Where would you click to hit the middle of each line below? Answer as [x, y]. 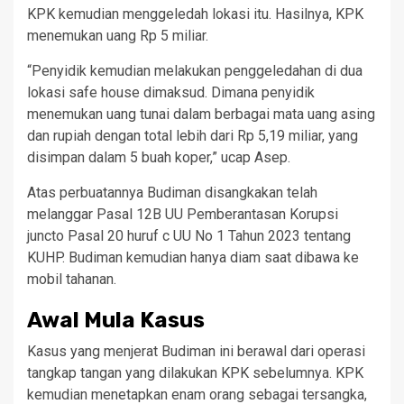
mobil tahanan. [72, 279]
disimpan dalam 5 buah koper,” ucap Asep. [159, 157]
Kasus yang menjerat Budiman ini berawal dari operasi [196, 351]
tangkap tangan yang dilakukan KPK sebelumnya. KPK [195, 372]
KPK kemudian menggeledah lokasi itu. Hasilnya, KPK [195, 14]
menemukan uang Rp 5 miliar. [118, 35]
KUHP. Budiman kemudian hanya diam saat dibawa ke [193, 257]
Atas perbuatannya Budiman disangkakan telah [172, 192]
